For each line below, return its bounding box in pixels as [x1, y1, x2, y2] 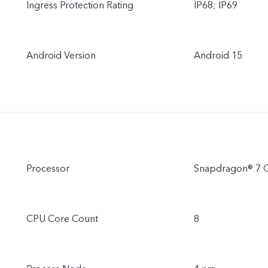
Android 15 [194, 49, 242, 62]
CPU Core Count [26, 212, 98, 226]
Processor [26, 162, 69, 175]
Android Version [26, 49, 96, 62]
